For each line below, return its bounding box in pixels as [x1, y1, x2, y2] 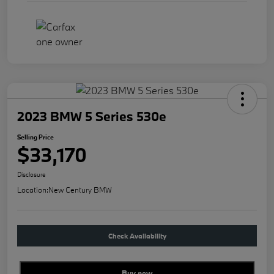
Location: [17, 185, 48, 195]
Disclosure [17, 170, 46, 179]
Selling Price [17, 133, 54, 142]
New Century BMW [48, 185, 112, 195]
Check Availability [108, 231, 166, 241]
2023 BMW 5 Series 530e [17, 108, 166, 125]
